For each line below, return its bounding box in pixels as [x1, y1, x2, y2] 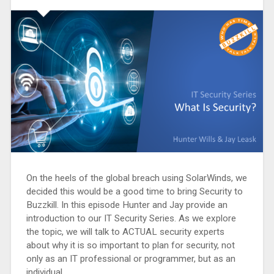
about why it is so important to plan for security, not [26, 239, 235, 251]
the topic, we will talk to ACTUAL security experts [26, 226, 224, 237]
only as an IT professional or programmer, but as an [26, 253, 235, 264]
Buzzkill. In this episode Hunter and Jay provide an [26, 199, 228, 210]
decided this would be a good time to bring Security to [26, 185, 243, 197]
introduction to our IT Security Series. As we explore [26, 212, 236, 224]
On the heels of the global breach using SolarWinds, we [26, 172, 247, 183]
